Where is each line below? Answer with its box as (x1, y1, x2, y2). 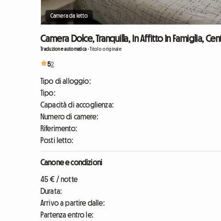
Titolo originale (90, 46, 122, 52)
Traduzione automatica (40, 46, 87, 52)
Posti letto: (40, 136, 73, 144)
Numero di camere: (40, 112, 98, 120)
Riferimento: (40, 124, 77, 132)
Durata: (40, 186, 62, 195)
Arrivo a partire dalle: (40, 198, 105, 207)
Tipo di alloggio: (40, 76, 91, 85)
